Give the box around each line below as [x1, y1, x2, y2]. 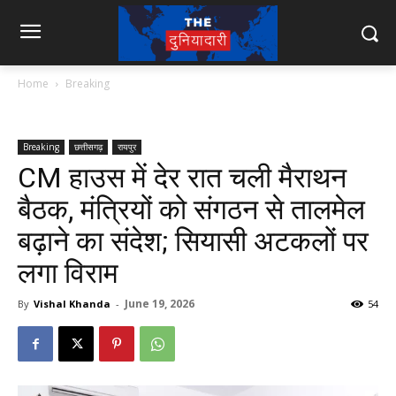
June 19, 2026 [125, 296, 194, 311]
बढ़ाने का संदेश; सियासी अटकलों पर [18, 225, 369, 258]
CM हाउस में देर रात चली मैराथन [18, 161, 346, 194]
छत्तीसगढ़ [74, 141, 103, 153]
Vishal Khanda [34, 297, 110, 310]
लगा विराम [18, 256, 118, 290]
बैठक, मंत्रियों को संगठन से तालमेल [18, 193, 365, 226]
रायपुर [118, 141, 136, 153]
